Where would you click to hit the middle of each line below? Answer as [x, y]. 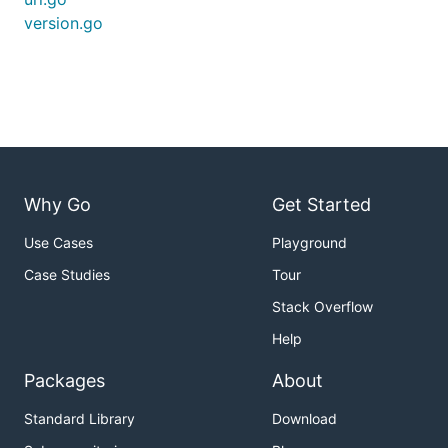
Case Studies [67, 274]
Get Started [321, 204]
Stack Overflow [322, 306]
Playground [309, 242]
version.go [63, 23]
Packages [64, 380]
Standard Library [79, 418]
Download [304, 418]
